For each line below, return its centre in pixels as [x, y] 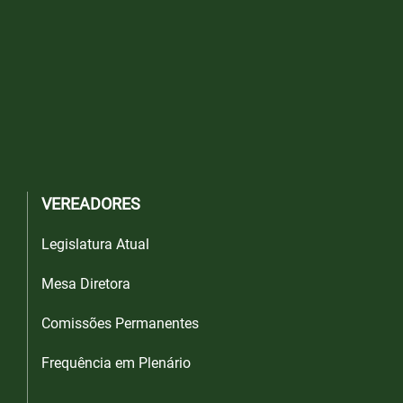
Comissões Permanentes [120, 324]
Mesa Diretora [86, 284]
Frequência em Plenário [116, 363]
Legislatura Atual [95, 245]
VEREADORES [91, 204]
